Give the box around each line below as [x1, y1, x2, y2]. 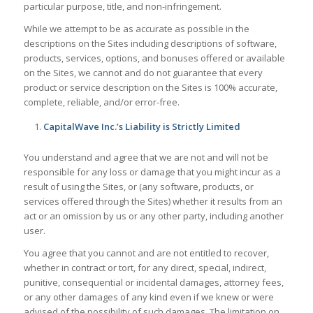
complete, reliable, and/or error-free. [23, 95, 180, 108]
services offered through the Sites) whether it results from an [23, 194, 282, 208]
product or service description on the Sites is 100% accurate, [23, 80, 277, 94]
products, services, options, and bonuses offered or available [23, 51, 285, 64]
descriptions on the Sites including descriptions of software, [23, 36, 277, 50]
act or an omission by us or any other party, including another [23, 209, 284, 222]
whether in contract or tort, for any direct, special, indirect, [23, 261, 266, 274]
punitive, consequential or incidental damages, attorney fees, [23, 275, 284, 289]
